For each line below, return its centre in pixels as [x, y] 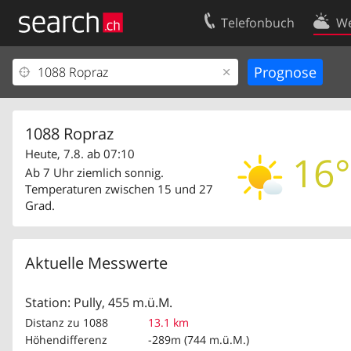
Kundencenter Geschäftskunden [107, 98]
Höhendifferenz [66, 340]
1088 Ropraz [69, 134]
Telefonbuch [258, 23]
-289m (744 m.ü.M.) [199, 340]
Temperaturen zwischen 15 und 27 [119, 189]
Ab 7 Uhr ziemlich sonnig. [94, 172]
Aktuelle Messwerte [96, 263]
